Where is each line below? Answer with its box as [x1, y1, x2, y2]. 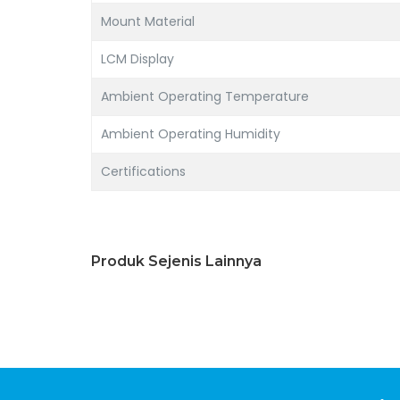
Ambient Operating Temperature [101, 87, 309, 105]
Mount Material [101, 12, 195, 30]
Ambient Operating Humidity [101, 125, 280, 143]
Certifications [101, 162, 186, 180]
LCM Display [101, 50, 174, 68]
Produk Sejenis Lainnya [91, 253, 262, 270]
